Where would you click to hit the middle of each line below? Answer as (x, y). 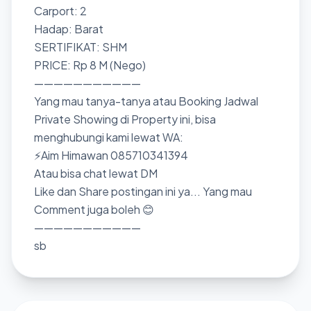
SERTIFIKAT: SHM (81, 47)
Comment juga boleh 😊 (94, 209)
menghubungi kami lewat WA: (109, 137)
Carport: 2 (61, 11)
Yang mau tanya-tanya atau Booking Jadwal (146, 101)
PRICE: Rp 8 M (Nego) (90, 65)
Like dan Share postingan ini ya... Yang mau (143, 191)
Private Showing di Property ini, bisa (125, 119)
